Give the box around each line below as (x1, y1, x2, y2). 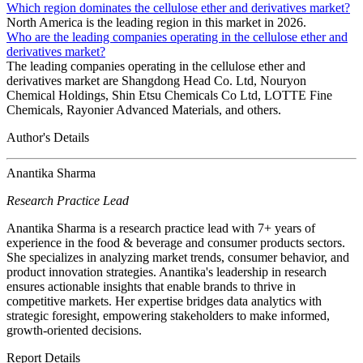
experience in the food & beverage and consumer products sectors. (6, 235, 345, 250)
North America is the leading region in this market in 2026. (6, 15, 306, 29)
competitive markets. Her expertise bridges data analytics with (6, 293, 322, 308)
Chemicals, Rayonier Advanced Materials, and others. (6, 102, 281, 117)
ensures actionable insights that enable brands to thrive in (6, 279, 296, 293)
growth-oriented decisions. (6, 322, 142, 337)
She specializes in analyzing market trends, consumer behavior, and (6, 250, 349, 264)
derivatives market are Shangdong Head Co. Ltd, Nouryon (6, 73, 306, 88)
